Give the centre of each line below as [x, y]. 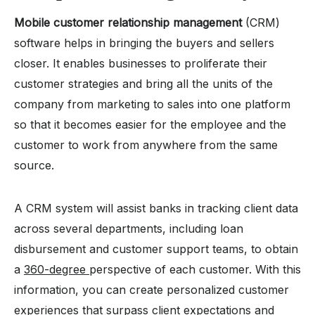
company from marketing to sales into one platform [152, 104]
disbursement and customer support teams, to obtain [156, 249]
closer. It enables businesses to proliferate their [141, 63]
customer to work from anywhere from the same [146, 144]
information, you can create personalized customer [152, 289]
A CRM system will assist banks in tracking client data [156, 208]
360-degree [57, 269]
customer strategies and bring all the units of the [143, 83]
